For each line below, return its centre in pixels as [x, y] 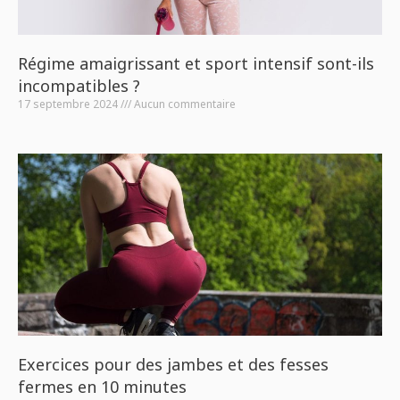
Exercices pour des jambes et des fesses [173, 364]
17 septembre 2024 [69, 104]
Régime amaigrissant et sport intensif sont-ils [196, 63]
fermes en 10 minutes [102, 387]
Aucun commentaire [183, 104]
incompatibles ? [79, 86]
